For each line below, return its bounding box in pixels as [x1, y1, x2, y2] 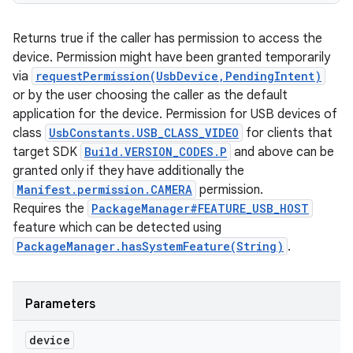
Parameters [25, 296, 95, 312]
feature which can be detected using [13, 220, 221, 236]
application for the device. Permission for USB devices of [13, 106, 337, 122]
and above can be [231, 144, 334, 160]
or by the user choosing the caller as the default [13, 87, 288, 103]
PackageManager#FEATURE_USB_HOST [91, 201, 309, 216]
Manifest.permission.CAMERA [17, 182, 192, 197]
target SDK [13, 144, 80, 160]
